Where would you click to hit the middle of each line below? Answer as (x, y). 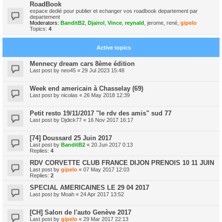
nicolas (69, 95)
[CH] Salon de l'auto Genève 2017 (81, 212)
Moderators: (44, 23)
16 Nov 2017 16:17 (111, 120)
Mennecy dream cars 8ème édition (82, 63)
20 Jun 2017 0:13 (112, 144)
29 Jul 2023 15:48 (103, 70)
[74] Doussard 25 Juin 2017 (71, 138)
